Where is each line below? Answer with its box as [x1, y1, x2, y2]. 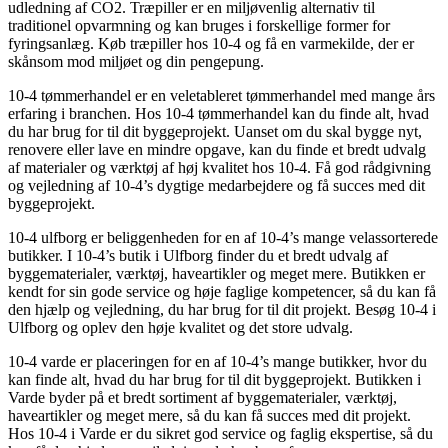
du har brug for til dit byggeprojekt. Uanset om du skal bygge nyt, [8, 122, 422, 140]
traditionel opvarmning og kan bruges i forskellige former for [8, 16, 390, 34]
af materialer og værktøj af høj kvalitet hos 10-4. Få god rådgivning [8, 158, 431, 176]
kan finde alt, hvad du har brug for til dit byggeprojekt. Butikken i [8, 370, 421, 388]
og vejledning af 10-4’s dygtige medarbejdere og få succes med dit [8, 176, 425, 194]
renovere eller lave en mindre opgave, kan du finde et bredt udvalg [8, 140, 426, 158]
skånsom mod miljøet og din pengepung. [8, 52, 264, 70]
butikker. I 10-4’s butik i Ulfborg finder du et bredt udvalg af [8, 246, 388, 264]
